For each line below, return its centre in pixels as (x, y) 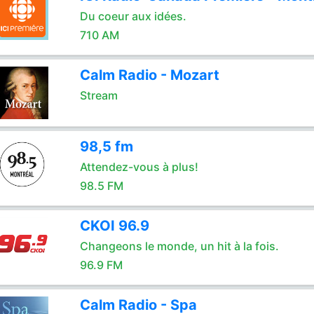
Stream (98, 95)
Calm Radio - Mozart (149, 75)
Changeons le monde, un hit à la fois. (179, 246)
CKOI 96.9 (114, 226)
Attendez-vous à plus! (139, 167)
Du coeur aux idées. (133, 16)
